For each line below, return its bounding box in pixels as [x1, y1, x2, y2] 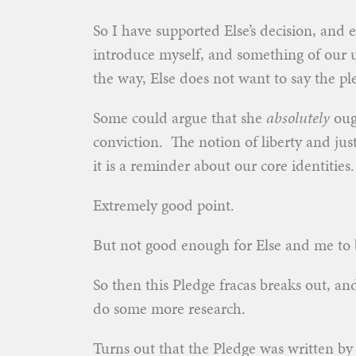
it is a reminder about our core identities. [93, 154, 354, 176]
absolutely [266, 106, 330, 129]
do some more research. [93, 297, 246, 319]
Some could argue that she [93, 106, 266, 129]
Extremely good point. [93, 194, 234, 216]
